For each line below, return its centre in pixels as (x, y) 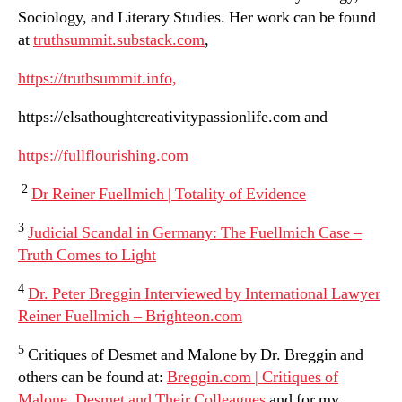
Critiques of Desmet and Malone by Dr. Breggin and (194, 354)
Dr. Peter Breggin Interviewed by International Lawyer (204, 293)
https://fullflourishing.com (103, 155)
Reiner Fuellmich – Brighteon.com (130, 316)
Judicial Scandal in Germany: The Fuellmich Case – (195, 232)
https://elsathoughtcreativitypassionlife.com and (173, 117)
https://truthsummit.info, (97, 78)
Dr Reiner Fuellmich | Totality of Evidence (169, 194)
